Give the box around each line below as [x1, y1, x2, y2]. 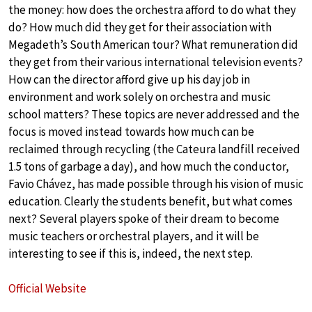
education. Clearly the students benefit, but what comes [8, 194, 292, 210]
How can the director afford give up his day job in [8, 72, 250, 88]
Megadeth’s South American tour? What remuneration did [8, 37, 298, 53]
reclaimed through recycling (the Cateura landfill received [8, 141, 300, 157]
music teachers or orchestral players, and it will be [8, 228, 259, 244]
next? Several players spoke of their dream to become [8, 211, 279, 227]
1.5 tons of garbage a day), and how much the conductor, [8, 159, 289, 175]
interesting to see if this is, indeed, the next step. [8, 246, 253, 262]
